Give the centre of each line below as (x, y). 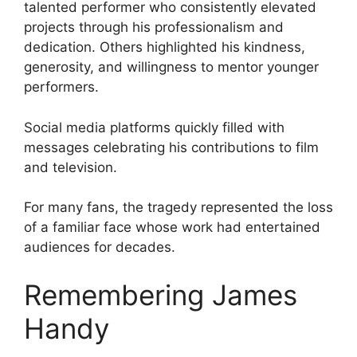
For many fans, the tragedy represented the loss (178, 208)
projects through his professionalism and (154, 27)
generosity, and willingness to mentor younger (171, 67)
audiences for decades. (100, 247)
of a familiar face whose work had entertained (172, 228)
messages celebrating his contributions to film (171, 147)
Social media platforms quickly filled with (154, 127)
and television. (71, 167)
